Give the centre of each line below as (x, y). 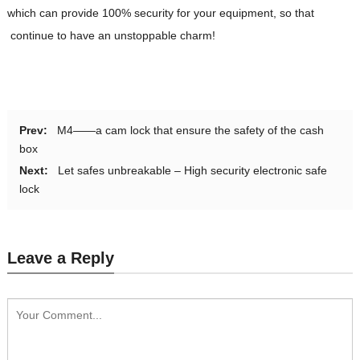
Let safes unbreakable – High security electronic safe (192, 170)
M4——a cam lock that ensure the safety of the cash (190, 130)
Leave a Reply (60, 258)
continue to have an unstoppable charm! (111, 35)
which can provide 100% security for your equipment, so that (160, 12)
